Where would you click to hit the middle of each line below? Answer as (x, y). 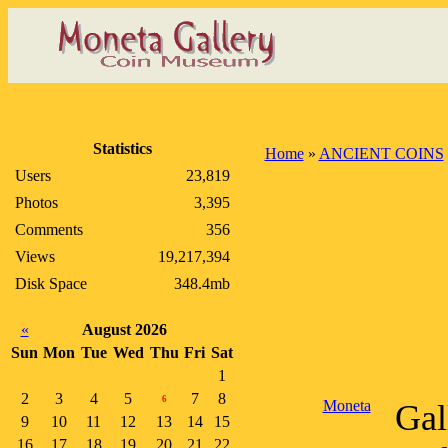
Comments (49, 229)
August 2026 (124, 329)
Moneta (346, 405)
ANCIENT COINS (381, 153)
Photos (36, 202)
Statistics (122, 148)
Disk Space (51, 283)
